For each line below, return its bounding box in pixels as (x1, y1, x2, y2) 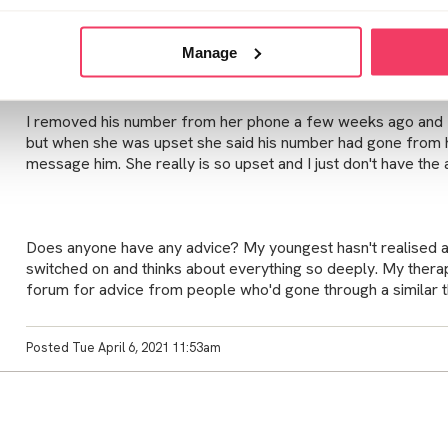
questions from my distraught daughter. (25, 26, 297, 48)
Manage (182, 43, 238, 61)
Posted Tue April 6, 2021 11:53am (25, 338, 221, 356)
